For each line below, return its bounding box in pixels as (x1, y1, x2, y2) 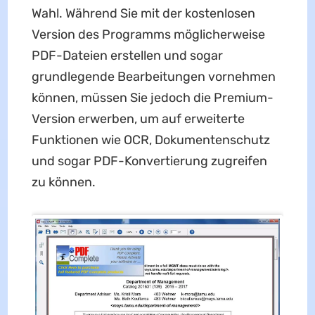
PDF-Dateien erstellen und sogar (31, 47, 223, 63)
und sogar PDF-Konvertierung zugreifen (31, 153, 267, 169)
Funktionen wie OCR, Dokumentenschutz (31, 131, 270, 148)
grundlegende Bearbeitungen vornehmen (31, 68, 276, 84)
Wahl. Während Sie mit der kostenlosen (31, 5, 255, 21)
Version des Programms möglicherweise (31, 26, 265, 42)
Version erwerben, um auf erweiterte (31, 110, 245, 127)
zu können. (31, 174, 96, 190)
